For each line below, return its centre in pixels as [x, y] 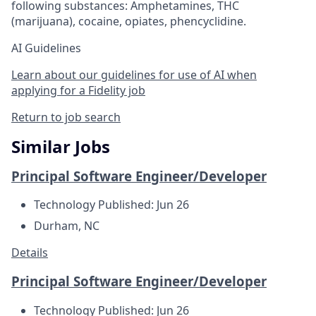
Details [30, 253]
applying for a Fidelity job [78, 90]
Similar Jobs [61, 146]
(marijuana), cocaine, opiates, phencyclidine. [129, 21]
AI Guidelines [46, 48]
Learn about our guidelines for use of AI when [134, 74]
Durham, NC [67, 226]
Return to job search [66, 117]
